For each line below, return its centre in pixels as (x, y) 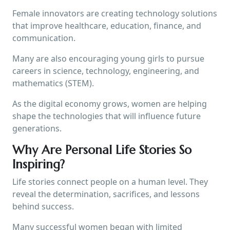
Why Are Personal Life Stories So (102, 150)
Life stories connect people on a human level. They (110, 181)
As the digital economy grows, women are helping (110, 103)
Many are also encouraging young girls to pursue (108, 58)
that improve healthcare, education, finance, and (107, 25)
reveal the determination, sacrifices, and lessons (106, 194)
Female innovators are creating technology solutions (115, 13)
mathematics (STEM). (53, 83)
